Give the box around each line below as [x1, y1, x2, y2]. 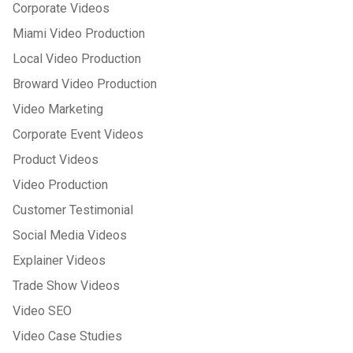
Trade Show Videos [13, 277, 120, 293]
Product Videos [13, 151, 98, 167]
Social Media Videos [13, 227, 127, 243]
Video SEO [13, 303, 72, 318]
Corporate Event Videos [13, 126, 143, 142]
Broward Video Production [13, 76, 157, 91]
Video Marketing [13, 101, 103, 117]
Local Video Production [13, 50, 141, 66]
